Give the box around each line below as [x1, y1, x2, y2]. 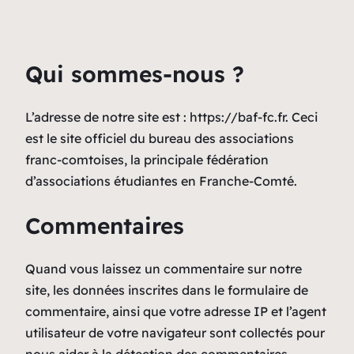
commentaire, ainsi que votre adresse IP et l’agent [25, 303, 326, 319]
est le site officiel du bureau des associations [25, 130, 294, 147]
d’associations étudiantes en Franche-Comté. [25, 173, 297, 190]
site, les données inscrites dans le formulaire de [25, 281, 308, 298]
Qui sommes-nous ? [25, 60, 244, 88]
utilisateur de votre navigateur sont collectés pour [25, 324, 325, 341]
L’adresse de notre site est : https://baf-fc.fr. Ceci [25, 109, 318, 126]
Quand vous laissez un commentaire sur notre [25, 260, 302, 277]
